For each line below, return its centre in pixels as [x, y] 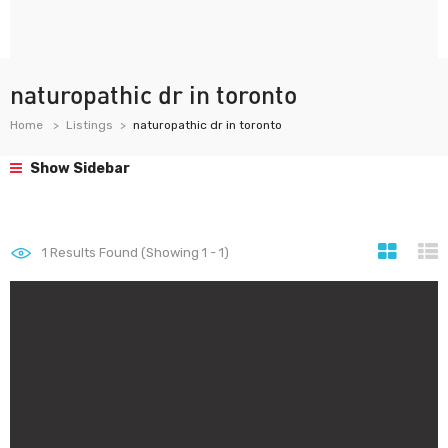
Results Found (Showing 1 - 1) [138, 252]
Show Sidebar [78, 168]
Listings [89, 125]
